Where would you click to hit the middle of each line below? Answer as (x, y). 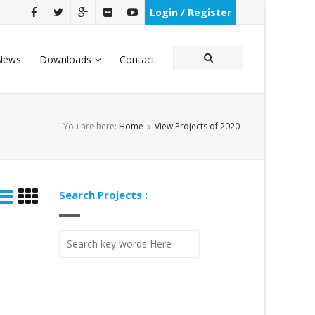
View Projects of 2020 (197, 126)
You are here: (91, 126)
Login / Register (191, 12)
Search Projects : (103, 195)
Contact (137, 59)
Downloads (65, 59)
